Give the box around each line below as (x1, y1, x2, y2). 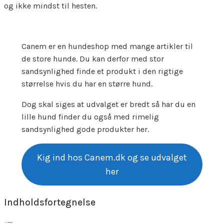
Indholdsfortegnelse (4, 196, 95, 208)
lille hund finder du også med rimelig (21, 112, 159, 122)
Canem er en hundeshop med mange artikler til (21, 41, 193, 51)
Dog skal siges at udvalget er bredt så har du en (21, 99, 195, 109)
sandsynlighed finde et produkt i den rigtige (21, 66, 183, 76)
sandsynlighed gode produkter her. (21, 124, 149, 134)
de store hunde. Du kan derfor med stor (21, 54, 164, 64)
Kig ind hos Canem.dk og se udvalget (37, 152, 187, 163)
